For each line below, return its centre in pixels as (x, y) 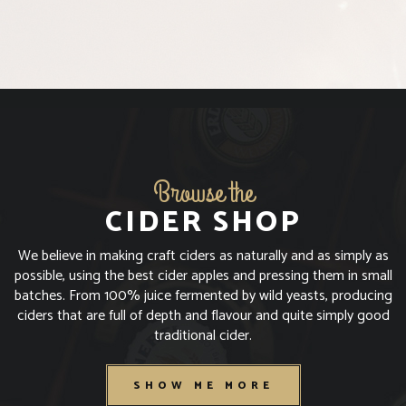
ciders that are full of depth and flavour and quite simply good (203, 316)
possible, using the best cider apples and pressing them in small (203, 276)
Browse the (203, 194)
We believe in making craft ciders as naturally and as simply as (203, 256)
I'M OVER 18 (203, 57)
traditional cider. (203, 336)
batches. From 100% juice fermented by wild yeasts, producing (203, 296)
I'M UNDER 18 (203, 109)
